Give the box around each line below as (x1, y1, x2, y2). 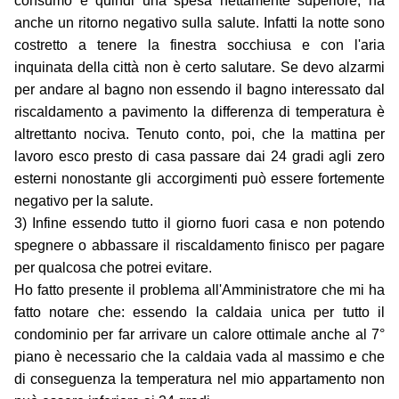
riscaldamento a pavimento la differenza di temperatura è (14, 104, 385, 120)
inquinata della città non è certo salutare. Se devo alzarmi (14, 60, 385, 76)
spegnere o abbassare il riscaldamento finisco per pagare (14, 238, 385, 254)
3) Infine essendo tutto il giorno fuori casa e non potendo (14, 216, 385, 232)
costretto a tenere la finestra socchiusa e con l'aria (14, 37, 385, 53)
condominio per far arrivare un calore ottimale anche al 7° (14, 327, 385, 343)
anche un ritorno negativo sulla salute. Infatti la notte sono (14, 15, 385, 31)
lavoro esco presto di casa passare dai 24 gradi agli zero (14, 149, 385, 165)
